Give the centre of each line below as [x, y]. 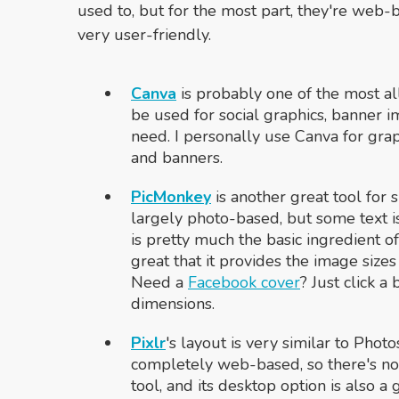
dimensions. [173, 303]
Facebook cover [244, 282]
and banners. [177, 157]
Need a [159, 282]
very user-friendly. [144, 34]
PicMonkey [171, 196]
